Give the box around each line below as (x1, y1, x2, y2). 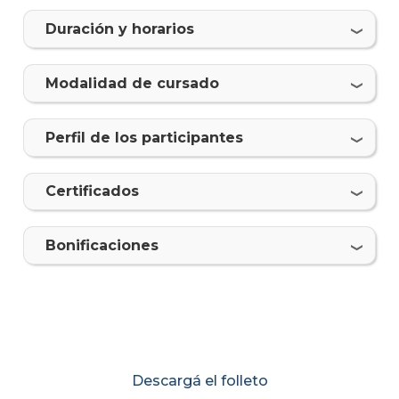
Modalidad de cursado (45, 74, 219, 92)
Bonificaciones (45, 237, 159, 255)
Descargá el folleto (131, 372, 268, 390)
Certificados (45, 183, 139, 200)
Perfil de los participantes (45, 128, 243, 146)
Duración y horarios (45, 20, 194, 38)
